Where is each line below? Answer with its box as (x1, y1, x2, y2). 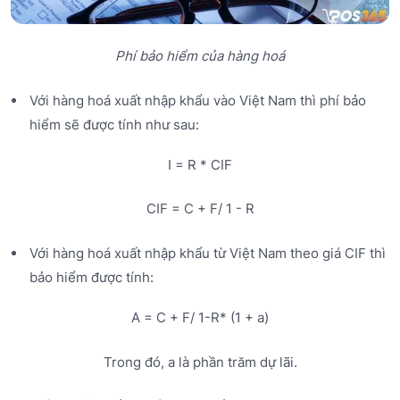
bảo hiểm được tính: (29, 268, 154, 286)
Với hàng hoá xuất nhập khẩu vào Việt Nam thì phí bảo (29, 91, 366, 109)
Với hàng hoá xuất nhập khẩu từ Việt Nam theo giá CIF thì (29, 244, 386, 262)
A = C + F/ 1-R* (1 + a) (131, 309, 269, 327)
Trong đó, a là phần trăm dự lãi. (103, 353, 297, 371)
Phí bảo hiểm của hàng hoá (115, 47, 285, 65)
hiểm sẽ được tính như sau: (29, 115, 199, 133)
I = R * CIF (168, 156, 232, 174)
